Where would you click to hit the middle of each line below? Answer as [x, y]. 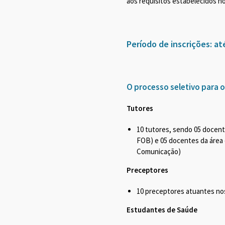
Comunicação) [159, 152]
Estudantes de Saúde [162, 210]
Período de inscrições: [170, 44]
